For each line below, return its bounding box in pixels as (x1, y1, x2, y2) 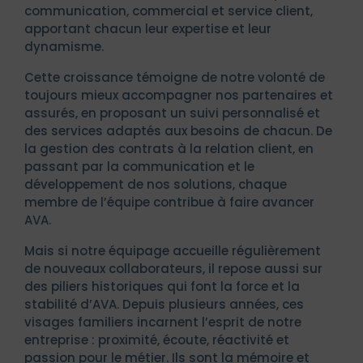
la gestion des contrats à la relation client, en (24, 139, 314, 157)
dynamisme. (24, 37, 104, 55)
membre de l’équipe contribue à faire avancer (24, 193, 314, 211)
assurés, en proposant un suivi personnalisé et (24, 104, 320, 122)
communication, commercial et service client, (24, 2, 313, 19)
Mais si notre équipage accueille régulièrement (24, 241, 321, 259)
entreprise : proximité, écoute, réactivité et (24, 331, 289, 348)
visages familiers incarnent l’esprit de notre (24, 313, 301, 331)
